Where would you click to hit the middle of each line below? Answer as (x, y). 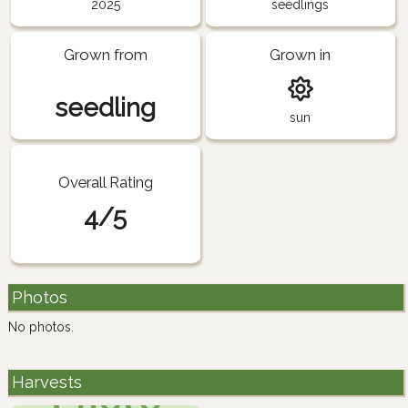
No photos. (41, 326)
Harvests (46, 382)
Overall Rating (105, 182)
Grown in (301, 55)
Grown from (105, 55)
